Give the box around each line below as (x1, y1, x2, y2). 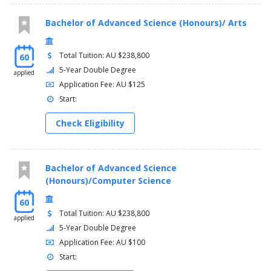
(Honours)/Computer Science (45, 175, 171, 187)
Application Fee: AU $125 (59, 79, 146, 90)
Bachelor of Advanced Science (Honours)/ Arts (45, 17, 247, 29)
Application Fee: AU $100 (59, 237, 146, 248)
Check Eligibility (56, 117, 125, 129)
